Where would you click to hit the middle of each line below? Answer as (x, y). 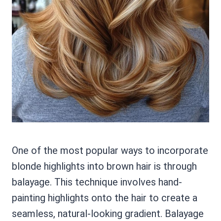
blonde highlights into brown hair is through (104, 166)
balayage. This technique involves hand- (97, 182)
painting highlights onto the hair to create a (105, 198)
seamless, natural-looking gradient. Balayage (108, 214)
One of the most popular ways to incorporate (110, 151)
